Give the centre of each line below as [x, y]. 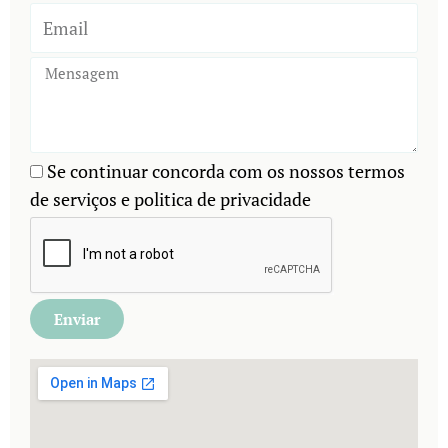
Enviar [77, 318]
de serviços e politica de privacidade [170, 199]
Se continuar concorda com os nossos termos [226, 171]
